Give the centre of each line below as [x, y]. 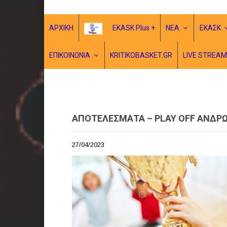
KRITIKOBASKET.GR [141, 55]
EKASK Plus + [134, 28]
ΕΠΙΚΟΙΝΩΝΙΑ [70, 55]
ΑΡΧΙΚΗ [62, 28]
